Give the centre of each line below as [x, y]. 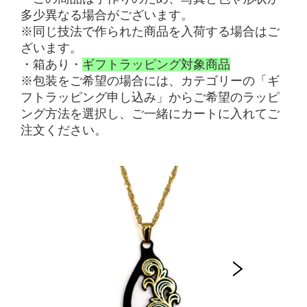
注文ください [58, 130]
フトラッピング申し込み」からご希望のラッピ [150, 97]
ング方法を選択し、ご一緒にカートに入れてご [150, 114]
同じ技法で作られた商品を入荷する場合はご [156, 32]
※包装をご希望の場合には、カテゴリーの [138, 81]
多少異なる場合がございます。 [107, 15]
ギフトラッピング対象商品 [156, 64]
